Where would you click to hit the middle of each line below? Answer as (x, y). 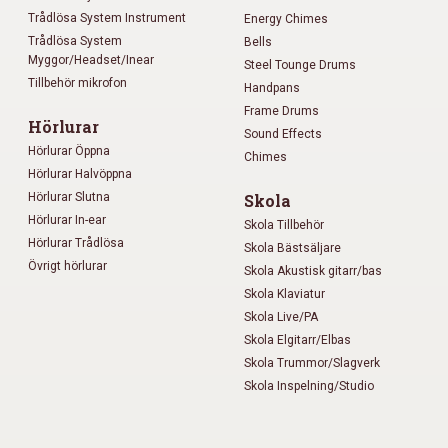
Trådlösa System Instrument (107, 17)
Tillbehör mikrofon (77, 82)
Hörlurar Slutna (69, 196)
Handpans (272, 87)
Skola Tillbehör (284, 224)
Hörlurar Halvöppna (80, 173)
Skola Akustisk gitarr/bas (313, 270)
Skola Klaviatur (284, 293)
